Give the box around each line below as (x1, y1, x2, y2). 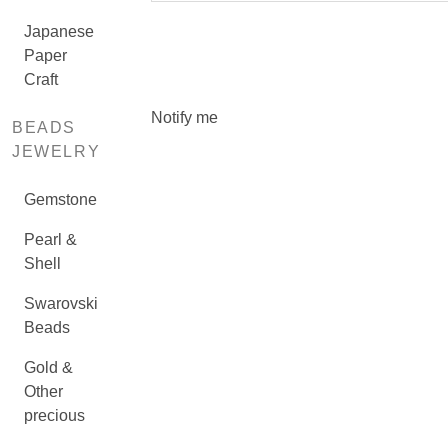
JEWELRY (12, 143, 101, 160)
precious (24, 407, 85, 424)
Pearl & (24, 231, 77, 248)
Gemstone (24, 191, 97, 208)
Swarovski (24, 295, 98, 312)
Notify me (150, 109, 218, 126)
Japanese (24, 23, 94, 40)
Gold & (24, 359, 73, 376)
